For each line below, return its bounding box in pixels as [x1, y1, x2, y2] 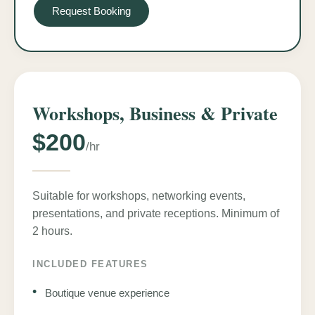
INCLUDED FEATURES [32, 258, 148, 269]
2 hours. [32, 224, 72, 237]
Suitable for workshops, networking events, [32, 189, 245, 202]
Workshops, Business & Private [32, 99, 278, 127]
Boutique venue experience [45, 286, 169, 299]
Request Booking [52, 4, 131, 17]
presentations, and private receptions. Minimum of [32, 207, 279, 219]
